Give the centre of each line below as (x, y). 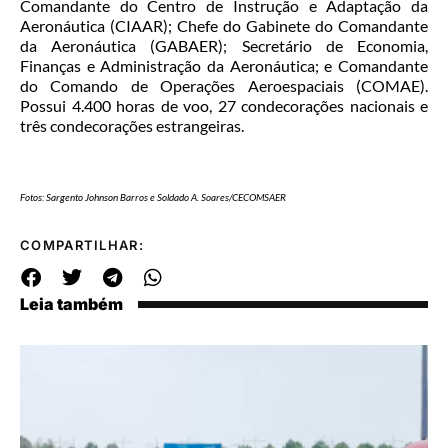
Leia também (71, 304)
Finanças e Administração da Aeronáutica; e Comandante (224, 66)
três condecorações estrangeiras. (132, 126)
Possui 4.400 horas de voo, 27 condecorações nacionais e (224, 106)
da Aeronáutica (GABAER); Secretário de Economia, (224, 46)
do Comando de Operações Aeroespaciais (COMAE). (224, 86)
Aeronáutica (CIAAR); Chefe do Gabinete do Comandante (224, 26)
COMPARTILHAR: (82, 245)
